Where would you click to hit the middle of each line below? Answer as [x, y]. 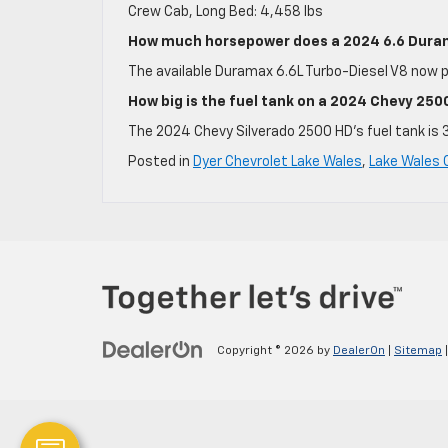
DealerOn [359, 350]
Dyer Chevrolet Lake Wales [277, 161]
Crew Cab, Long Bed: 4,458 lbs [225, 11]
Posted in [160, 161]
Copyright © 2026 [267, 350]
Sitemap [418, 350]
